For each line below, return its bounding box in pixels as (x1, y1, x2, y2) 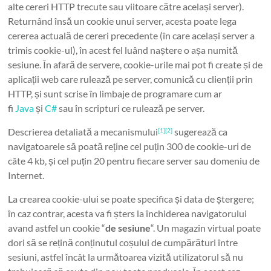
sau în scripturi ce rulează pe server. (57, 102, 205, 114)
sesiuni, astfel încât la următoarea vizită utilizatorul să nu (8, 251, 244, 263)
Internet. (8, 169, 45, 181)
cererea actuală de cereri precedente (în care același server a (8, 30, 255, 41)
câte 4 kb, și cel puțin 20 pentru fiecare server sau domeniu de (8, 155, 260, 166)
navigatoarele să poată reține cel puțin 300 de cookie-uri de (8, 140, 252, 152)
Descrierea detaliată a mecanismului (8, 126, 158, 137)
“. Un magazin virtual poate (151, 222, 261, 233)
